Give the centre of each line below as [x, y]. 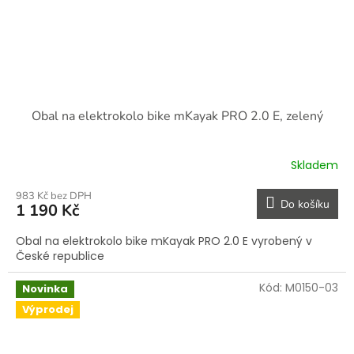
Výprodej [48, 309]
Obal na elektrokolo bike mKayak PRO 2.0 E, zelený [177, 116]
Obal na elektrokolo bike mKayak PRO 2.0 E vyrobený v [164, 241]
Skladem [314, 166]
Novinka [45, 288]
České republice [62, 256]
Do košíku [305, 204]
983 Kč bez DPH [54, 196]
